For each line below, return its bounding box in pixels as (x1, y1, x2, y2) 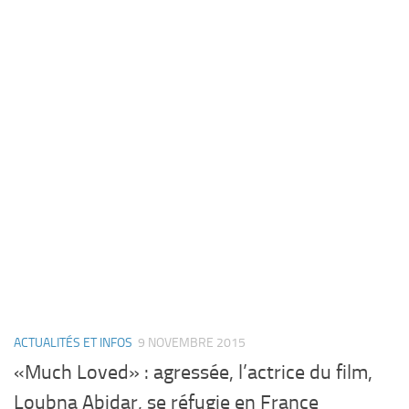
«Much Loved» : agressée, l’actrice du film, (14, 361, 372, 385)
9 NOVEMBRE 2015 (138, 334, 246, 351)
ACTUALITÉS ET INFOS (14, 334, 132, 351)
